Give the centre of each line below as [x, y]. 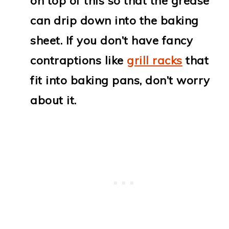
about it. [53, 100]
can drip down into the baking [114, 21]
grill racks [155, 61]
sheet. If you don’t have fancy [112, 41]
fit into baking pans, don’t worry [120, 81]
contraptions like [79, 61]
